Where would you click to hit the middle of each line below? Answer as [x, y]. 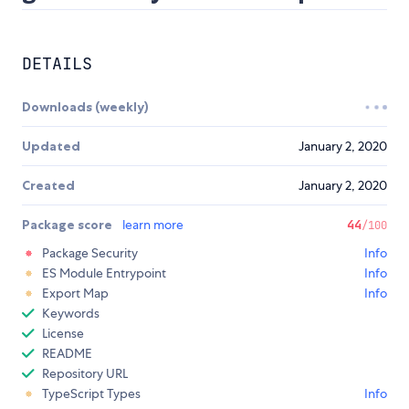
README [67, 354]
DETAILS [57, 64]
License [63, 334]
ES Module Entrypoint [104, 273]
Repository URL [85, 374]
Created [48, 186]
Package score [68, 225]
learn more [153, 225]
